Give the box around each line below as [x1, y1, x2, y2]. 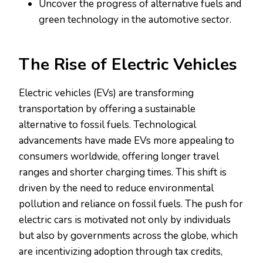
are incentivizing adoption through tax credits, [19, 245, 222, 259]
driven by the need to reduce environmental [19, 181, 214, 195]
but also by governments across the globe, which [19, 229, 238, 243]
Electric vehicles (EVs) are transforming [19, 86, 194, 100]
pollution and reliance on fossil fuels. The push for [19, 197, 243, 211]
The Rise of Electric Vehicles [19, 53, 237, 76]
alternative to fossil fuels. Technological [19, 118, 196, 132]
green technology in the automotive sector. [39, 13, 231, 27]
